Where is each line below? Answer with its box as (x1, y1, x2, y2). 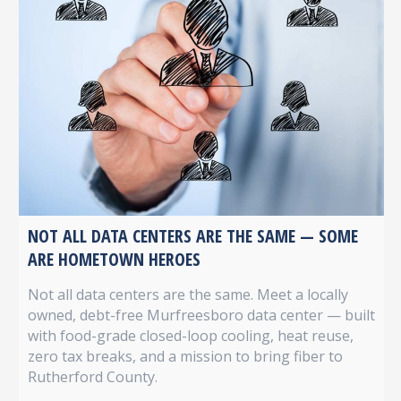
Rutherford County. (27, 367, 158, 388)
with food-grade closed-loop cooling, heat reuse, (27, 326, 354, 346)
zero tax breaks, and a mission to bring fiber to (27, 346, 343, 367)
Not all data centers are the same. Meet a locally (27, 285, 348, 305)
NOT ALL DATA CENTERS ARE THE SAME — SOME (27, 224, 358, 249)
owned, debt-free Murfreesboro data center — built (27, 305, 375, 326)
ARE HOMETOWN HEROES (27, 247, 200, 272)
